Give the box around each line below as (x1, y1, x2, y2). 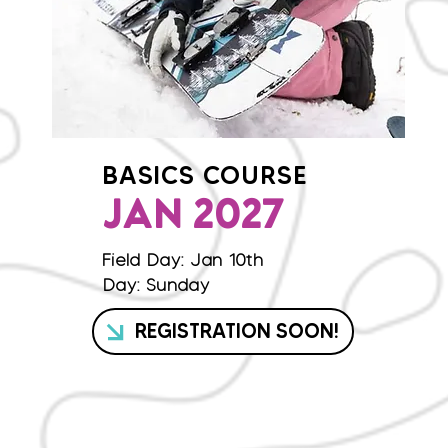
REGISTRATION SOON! (135, 319, 339, 343)
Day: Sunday (102, 274, 209, 296)
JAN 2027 (102, 198, 284, 238)
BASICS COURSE (102, 160, 308, 190)
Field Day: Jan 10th (102, 249, 264, 271)
